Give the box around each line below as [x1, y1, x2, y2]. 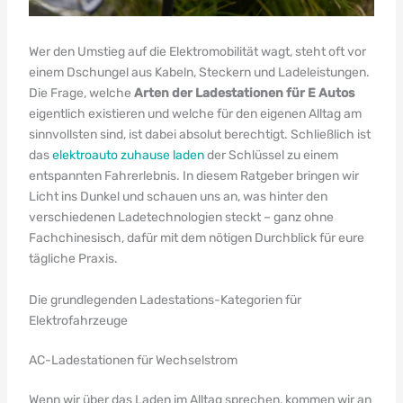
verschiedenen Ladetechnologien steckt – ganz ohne [28, 210, 334, 226]
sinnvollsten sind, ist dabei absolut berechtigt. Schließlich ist [28, 127, 371, 143]
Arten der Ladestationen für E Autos [133, 85, 354, 102]
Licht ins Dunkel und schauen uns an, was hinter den [28, 189, 327, 205]
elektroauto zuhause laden [51, 148, 204, 164]
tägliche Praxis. [28, 251, 118, 267]
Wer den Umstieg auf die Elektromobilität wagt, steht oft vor [28, 44, 366, 60]
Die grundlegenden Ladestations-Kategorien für [28, 291, 301, 308]
